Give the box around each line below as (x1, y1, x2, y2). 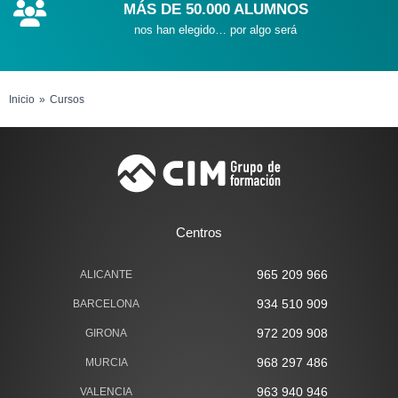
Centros (176, 225, 222, 241)
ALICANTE (80, 268, 132, 282)
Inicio (9, 93, 35, 107)
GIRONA (85, 327, 127, 340)
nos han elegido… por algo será (134, 23, 298, 37)
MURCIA (84, 356, 128, 370)
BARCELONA (73, 298, 139, 311)
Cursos (50, 93, 84, 107)
